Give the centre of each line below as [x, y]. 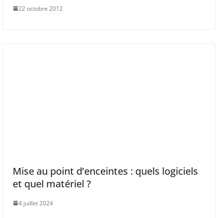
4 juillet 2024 [36, 203]
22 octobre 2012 [41, 8]
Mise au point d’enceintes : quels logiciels [105, 171]
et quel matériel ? [52, 183]
